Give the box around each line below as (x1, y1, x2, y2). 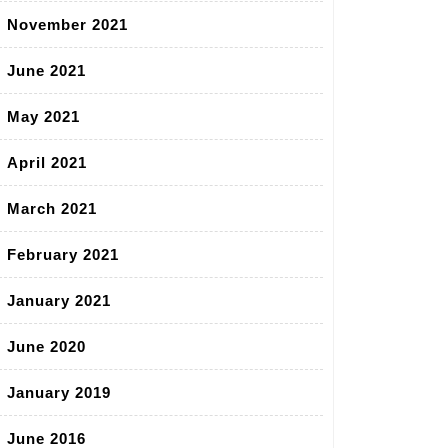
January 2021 (7, 292, 111, 310)
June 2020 (7, 338, 86, 356)
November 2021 (7, 16, 128, 34)
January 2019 (7, 384, 111, 402)
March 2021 (7, 200, 97, 218)
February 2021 (7, 246, 119, 264)
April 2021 (7, 154, 87, 172)
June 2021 (7, 62, 86, 80)
